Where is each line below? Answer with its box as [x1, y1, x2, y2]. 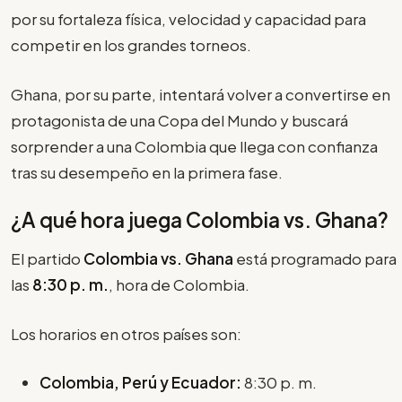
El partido [11, 249, 83, 269]
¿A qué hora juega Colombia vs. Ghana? [11, 207, 389, 233]
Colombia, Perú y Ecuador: [39, 372, 241, 393]
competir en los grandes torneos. [11, 35, 251, 56]
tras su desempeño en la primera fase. [11, 162, 283, 182]
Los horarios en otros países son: [11, 323, 241, 344]
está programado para [233, 249, 397, 269]
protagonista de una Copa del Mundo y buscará [11, 109, 348, 130]
